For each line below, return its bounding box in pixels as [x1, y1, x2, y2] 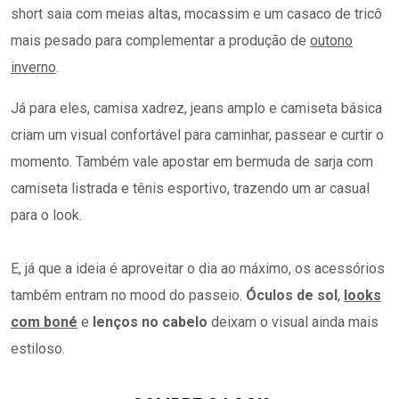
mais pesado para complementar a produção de [11, 32, 310, 49]
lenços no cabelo [93, 313, 208, 330]
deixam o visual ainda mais [208, 313, 379, 330]
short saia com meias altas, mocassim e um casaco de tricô [11, 5, 382, 22]
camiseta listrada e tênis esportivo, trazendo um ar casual [11, 180, 370, 197]
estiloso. [11, 340, 65, 357]
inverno [11, 59, 56, 76]
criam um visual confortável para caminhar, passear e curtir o [11, 126, 384, 143]
